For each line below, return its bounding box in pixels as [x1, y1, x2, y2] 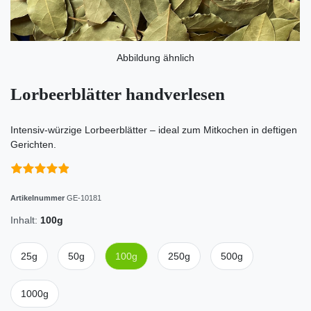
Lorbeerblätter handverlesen [10, 85, 225, 104]
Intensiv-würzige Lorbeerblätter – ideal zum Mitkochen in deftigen [10, 124, 297, 136]
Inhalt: [10, 215, 37, 226]
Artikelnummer [10, 194, 67, 203]
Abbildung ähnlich [117, 52, 194, 64]
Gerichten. [10, 139, 56, 151]
